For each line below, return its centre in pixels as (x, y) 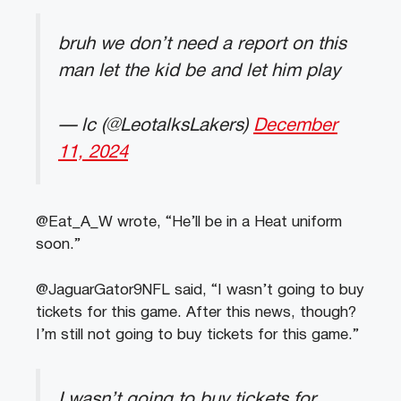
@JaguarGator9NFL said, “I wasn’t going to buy (200, 290)
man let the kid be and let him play (199, 72)
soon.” (58, 245)
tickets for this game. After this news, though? (196, 312)
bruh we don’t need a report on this (202, 45)
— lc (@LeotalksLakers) (156, 125)
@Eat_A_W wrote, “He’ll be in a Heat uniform (189, 223)
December (295, 125)
